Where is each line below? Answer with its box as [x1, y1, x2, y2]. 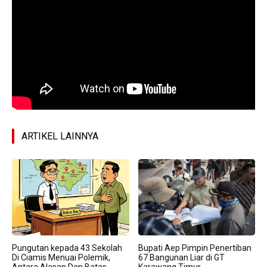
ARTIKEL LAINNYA [21, 131, 98, 142]
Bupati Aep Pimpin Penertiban [138, 243, 252, 253]
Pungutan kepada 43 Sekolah [12, 243, 122, 253]
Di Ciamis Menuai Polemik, [12, 252, 110, 262]
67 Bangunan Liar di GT [138, 252, 225, 262]
